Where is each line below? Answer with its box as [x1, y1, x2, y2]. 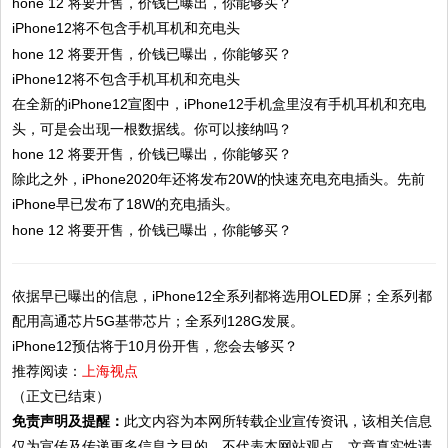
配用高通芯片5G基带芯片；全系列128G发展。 [12, 313, 305, 330]
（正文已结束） [12, 388, 111, 405]
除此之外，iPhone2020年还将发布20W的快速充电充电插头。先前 [12, 171, 426, 188]
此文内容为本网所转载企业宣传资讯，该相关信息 [124, 413, 433, 430]
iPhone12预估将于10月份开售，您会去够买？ [12, 338, 299, 355]
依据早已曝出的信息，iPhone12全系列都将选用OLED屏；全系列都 [12, 288, 433, 305]
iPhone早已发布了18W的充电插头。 [12, 196, 240, 213]
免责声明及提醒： [12, 413, 125, 430]
